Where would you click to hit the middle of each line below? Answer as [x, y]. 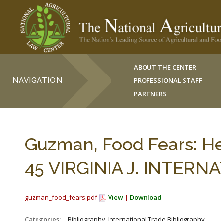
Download [146, 197]
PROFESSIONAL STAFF [168, 80]
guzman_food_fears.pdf [62, 197]
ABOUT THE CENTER [165, 67]
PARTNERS [150, 94]
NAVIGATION [37, 80]
